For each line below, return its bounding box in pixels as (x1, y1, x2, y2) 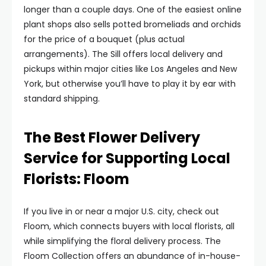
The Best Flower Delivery (24, 128, 200, 147)
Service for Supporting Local (24, 148, 230, 168)
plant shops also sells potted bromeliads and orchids (24, 18, 241, 30)
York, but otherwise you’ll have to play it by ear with (24, 78, 236, 90)
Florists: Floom (24, 169, 129, 189)
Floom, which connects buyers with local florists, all (24, 220, 235, 232)
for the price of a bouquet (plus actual (24, 33, 185, 45)
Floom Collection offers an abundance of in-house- (24, 250, 240, 262)
